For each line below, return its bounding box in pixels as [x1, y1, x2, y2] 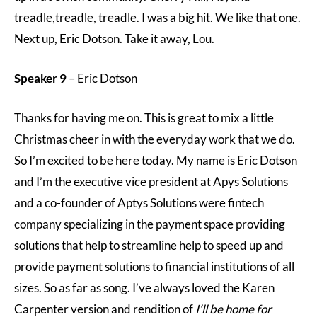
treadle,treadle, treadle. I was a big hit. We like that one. [14, 10, 301, 25]
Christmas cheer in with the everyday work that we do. [14, 132, 295, 146]
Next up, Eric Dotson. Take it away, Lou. [14, 31, 214, 46]
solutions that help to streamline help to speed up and [14, 238, 284, 253]
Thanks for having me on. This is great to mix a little [14, 110, 274, 125]
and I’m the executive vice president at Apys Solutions [14, 174, 288, 189]
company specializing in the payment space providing [14, 217, 285, 231]
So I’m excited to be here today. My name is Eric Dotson [14, 153, 297, 168]
